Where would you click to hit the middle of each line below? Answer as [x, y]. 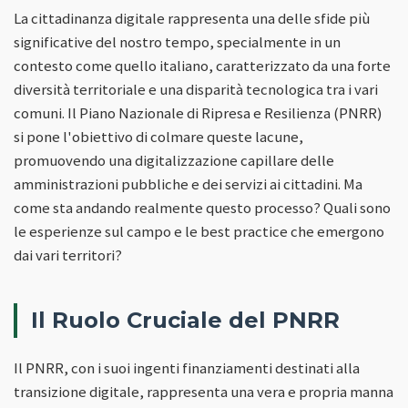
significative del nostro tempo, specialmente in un [177, 41]
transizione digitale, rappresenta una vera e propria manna [204, 391]
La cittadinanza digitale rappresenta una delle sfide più [192, 18]
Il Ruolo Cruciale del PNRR [185, 320]
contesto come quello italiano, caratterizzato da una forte [202, 65]
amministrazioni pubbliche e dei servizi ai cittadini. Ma [188, 184]
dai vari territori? [68, 255]
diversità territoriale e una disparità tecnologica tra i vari [196, 89]
